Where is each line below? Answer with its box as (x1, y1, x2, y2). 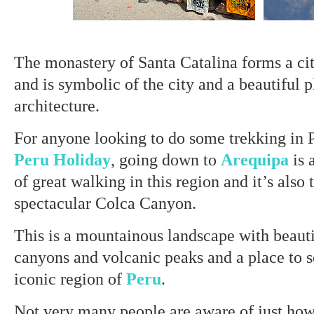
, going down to (111, 150, 221, 169)
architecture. (14, 96, 100, 115)
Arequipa (221, 150, 293, 169)
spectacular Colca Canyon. (14, 193, 196, 212)
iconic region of (14, 269, 126, 288)
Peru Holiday (14, 150, 111, 169)
